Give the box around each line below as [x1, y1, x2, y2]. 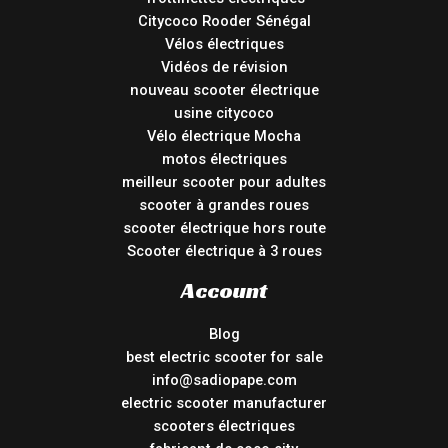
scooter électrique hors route [122, 219, 326, 238]
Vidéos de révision [160, 58, 288, 77]
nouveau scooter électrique [129, 81, 319, 100]
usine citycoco [174, 104, 274, 123]
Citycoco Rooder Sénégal [137, 12, 311, 31]
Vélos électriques [164, 35, 284, 54]
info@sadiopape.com [151, 371, 297, 390]
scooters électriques [153, 417, 295, 436]
